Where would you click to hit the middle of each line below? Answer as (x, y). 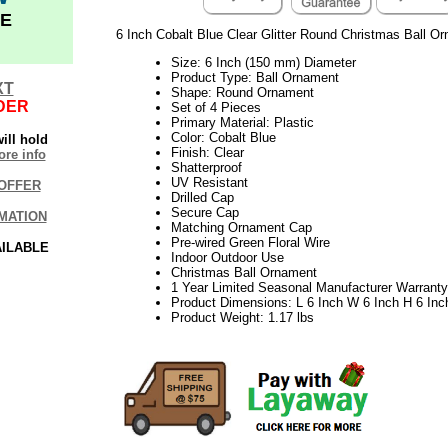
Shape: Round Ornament (242, 92)
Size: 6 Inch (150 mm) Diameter (263, 62)
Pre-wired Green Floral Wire (250, 242)
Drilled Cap (202, 197)
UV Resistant (209, 182)
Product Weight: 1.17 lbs (242, 317)
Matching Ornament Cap (241, 227)
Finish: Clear (207, 152)
